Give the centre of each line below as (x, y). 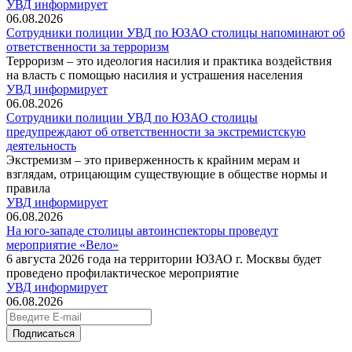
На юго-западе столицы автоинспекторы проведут (142, 231)
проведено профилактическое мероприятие (123, 273)
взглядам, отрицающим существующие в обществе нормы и (167, 174)
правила (28, 188)
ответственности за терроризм (88, 47)
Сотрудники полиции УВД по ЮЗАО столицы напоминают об (176, 33)
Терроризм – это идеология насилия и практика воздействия (169, 61)
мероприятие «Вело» (62, 245)
